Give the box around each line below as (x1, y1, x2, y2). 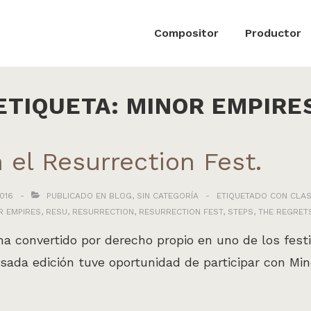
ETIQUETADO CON (217, 191, 290, 201)
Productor (245, 26, 301, 40)
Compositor (154, 26, 219, 40)
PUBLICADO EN (44, 191, 109, 201)
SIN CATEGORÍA (137, 191, 199, 201)
